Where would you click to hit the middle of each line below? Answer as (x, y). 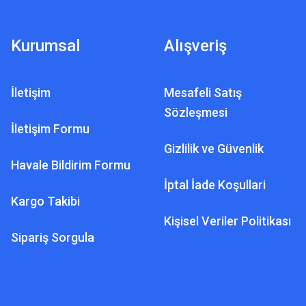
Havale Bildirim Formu (71, 165)
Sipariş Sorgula (53, 237)
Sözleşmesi (196, 112)
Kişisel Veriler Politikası (227, 221)
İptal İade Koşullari (215, 185)
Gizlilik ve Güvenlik (214, 149)
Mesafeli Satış (203, 93)
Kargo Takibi (45, 201)
